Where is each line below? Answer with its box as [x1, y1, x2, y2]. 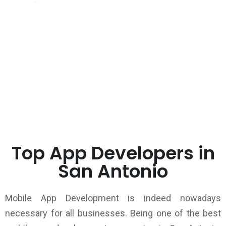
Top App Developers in [11, 140, 215, 166]
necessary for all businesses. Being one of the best [5, 208, 221, 218]
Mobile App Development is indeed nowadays [5, 193, 221, 203]
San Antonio [58, 158, 168, 184]
